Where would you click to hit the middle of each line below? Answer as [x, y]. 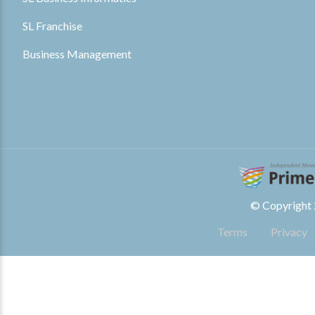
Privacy [289, 231]
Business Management [77, 54]
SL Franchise [52, 26]
